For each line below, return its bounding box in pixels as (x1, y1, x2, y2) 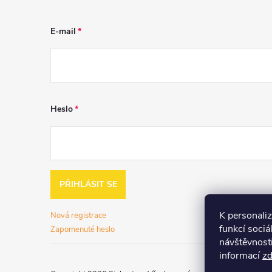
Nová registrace (50, 210, 106, 221)
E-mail (50, 25, 76, 37)
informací (219, 249, 262, 262)
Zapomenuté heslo (50, 224, 115, 235)
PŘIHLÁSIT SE (59, 178, 117, 190)
